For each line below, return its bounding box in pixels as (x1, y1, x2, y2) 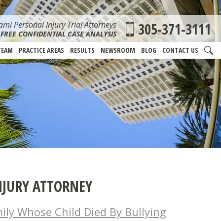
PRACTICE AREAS (19, 45, 64, 55)
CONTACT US (162, 45, 198, 55)
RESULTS (70, 45, 95, 55)
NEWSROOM (101, 45, 135, 55)
